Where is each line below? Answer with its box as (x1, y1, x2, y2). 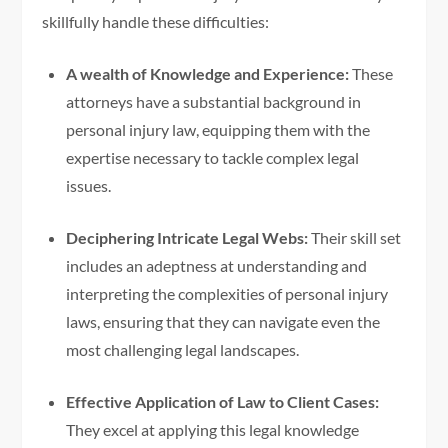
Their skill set (308, 228, 402, 248)
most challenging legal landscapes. (66, 340, 300, 360)
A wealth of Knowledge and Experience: (66, 64, 350, 84)
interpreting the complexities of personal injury (66, 284, 389, 304)
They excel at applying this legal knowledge (66, 420, 360, 440)
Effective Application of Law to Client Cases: (66, 392, 380, 412)
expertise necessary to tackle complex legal (66, 148, 360, 168)
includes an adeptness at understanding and (66, 256, 368, 276)
